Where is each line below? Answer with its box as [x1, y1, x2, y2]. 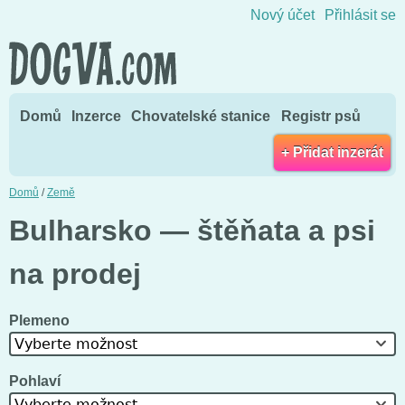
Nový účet [250, 7, 315, 24]
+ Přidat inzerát [281, 144, 383, 160]
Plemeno [9, 312, 73, 328]
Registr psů [280, 108, 361, 124]
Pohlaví [9, 372, 64, 389]
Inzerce [71, 108, 122, 124]
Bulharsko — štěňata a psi [9, 213, 375, 247]
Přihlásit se [325, 7, 396, 24]
